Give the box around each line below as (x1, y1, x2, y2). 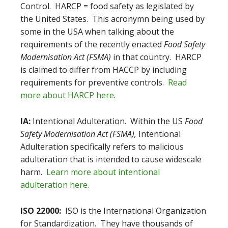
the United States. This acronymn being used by (20, 13, 205, 24)
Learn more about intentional (46, 166, 160, 178)
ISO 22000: (20, 205, 61, 216)
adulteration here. (20, 179, 89, 190)
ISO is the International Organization (61, 205, 206, 216)
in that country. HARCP (111, 51, 202, 63)
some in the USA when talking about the (20, 26, 174, 37)
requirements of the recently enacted (20, 39, 164, 50)
